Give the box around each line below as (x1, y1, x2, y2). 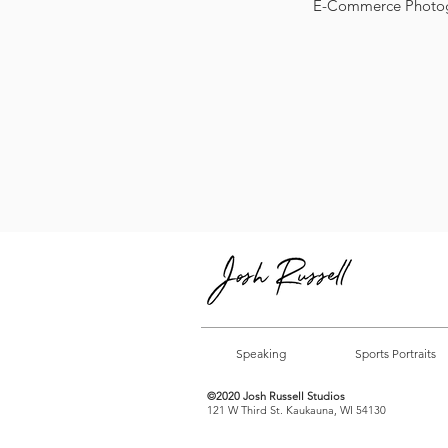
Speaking (235, 346, 286, 361)
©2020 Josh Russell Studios (207, 389, 345, 403)
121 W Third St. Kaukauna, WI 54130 (207, 403, 386, 417)
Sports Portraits (354, 346, 436, 361)
